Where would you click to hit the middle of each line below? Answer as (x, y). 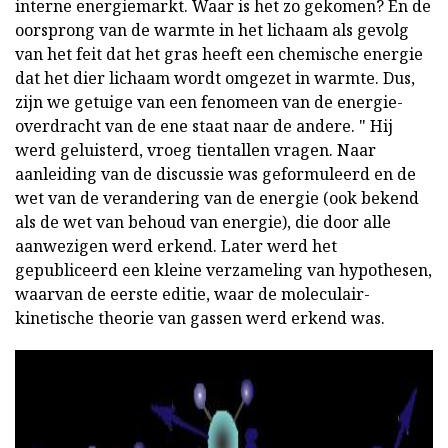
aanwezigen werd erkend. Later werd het (176, 246)
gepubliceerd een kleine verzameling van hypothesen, (223, 270)
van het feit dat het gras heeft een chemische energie (219, 54)
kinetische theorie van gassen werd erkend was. (200, 318)
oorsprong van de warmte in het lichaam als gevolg (212, 30)
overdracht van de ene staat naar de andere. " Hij (204, 126)
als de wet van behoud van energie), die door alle (203, 222)
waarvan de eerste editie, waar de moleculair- (192, 294)
